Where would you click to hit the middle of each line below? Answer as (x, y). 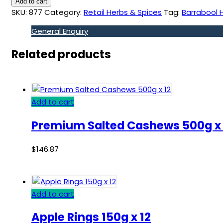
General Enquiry (60, 31)
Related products (61, 55)
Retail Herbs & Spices (123, 12)
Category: (63, 12)
